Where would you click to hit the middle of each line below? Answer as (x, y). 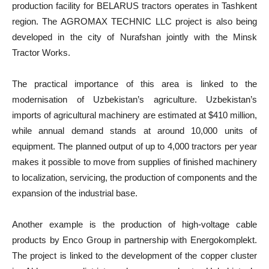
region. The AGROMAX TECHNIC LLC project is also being (134, 21)
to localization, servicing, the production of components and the (134, 177)
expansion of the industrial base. (75, 193)
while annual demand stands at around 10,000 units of (134, 131)
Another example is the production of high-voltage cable (134, 224)
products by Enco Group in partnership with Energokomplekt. (134, 240)
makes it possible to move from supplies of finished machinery (134, 162)
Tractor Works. (41, 53)
